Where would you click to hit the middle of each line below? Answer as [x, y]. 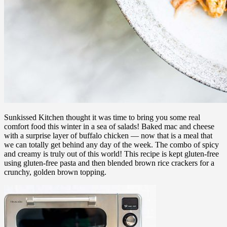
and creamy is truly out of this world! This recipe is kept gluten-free [111, 154]
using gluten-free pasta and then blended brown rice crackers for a [109, 163]
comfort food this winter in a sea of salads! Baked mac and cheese [109, 126]
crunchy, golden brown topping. [55, 172]
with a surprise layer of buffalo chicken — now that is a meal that [108, 135]
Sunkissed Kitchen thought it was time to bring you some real [102, 117]
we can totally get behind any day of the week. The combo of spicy [111, 144]
